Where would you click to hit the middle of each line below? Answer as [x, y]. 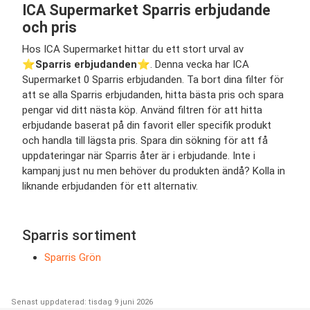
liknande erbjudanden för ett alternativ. [110, 186]
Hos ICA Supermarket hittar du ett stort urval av [133, 49]
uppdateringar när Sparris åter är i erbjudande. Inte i [139, 155]
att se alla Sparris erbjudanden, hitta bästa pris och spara [153, 94]
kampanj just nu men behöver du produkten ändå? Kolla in [154, 171]
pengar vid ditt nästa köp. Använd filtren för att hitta [142, 110]
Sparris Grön [73, 257]
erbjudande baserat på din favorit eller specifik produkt [147, 125]
